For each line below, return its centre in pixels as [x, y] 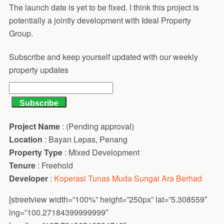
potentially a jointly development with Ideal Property [100, 20]
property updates [38, 70]
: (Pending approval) [97, 126]
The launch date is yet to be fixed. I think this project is [104, 7]
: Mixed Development [102, 152]
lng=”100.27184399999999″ [58, 212]
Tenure [23, 165]
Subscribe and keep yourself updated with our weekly [103, 57]
